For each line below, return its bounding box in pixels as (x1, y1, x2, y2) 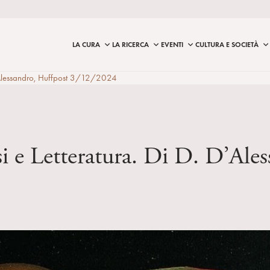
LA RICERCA (112, 40, 149, 49)
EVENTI (161, 40, 183, 49)
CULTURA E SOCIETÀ (195, 40, 259, 49)
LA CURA (72, 40, 100, 49)
